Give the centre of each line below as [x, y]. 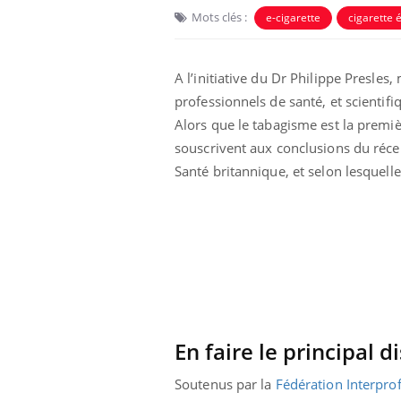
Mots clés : [219, 17]
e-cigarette [293, 17]
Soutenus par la [225, 384]
